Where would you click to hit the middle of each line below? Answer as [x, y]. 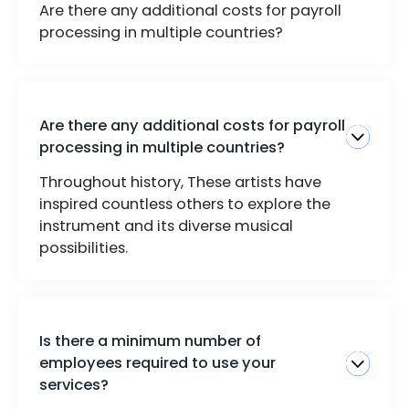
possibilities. [83, 248]
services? [73, 385]
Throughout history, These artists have [180, 183]
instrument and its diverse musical [166, 226]
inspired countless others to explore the [184, 204]
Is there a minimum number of [150, 341]
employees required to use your [157, 363]
